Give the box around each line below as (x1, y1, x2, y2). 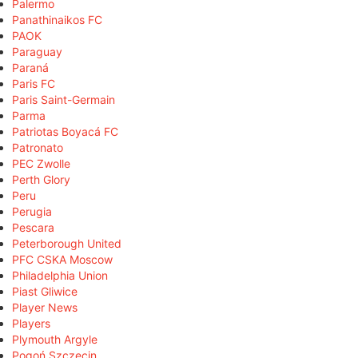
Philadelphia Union (12, 268, 108, 283)
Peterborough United (12, 237, 121, 251)
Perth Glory (12, 173, 70, 187)
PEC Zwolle (12, 157, 70, 171)
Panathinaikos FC (12, 13, 102, 27)
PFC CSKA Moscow (12, 253, 113, 267)
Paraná (12, 61, 49, 75)
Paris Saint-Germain (12, 93, 115, 107)
